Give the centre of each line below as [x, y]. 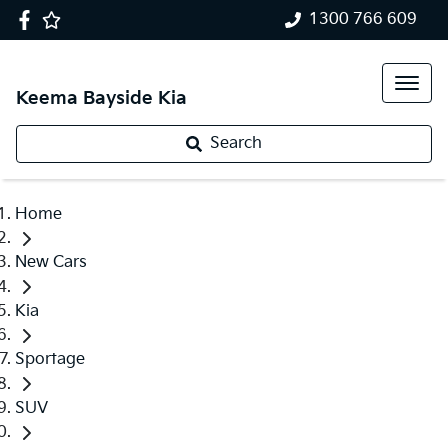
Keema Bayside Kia [101, 98]
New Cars [51, 263]
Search [236, 143]
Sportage [50, 360]
